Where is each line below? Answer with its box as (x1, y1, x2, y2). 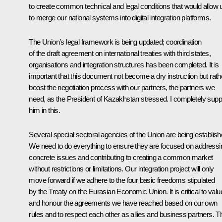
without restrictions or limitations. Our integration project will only (29, 165, 214, 173)
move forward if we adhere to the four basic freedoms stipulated (29, 176, 215, 185)
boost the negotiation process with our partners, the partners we (29, 83, 215, 92)
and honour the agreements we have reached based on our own (29, 199, 218, 208)
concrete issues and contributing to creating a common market (29, 153, 213, 162)
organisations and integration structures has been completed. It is (29, 60, 219, 69)
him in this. (29, 106, 60, 115)
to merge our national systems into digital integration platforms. (29, 13, 211, 22)
